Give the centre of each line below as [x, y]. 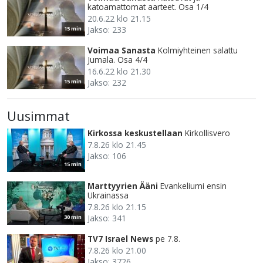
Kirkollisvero [208, 133]
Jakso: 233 [107, 30]
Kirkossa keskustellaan [135, 133]
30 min [73, 217]
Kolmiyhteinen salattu [198, 50]
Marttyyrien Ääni [123, 186]
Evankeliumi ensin [193, 186]
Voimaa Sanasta [122, 50]
